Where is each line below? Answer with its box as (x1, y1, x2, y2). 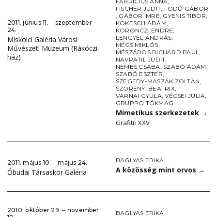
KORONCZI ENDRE (116, 27, 173, 34)
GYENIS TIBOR (163, 12, 206, 20)
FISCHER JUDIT (116, 5, 161, 13)
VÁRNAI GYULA (116, 92, 162, 100)
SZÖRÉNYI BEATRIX (116, 85, 175, 93)
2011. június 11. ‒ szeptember (7, 19, 92, 27)
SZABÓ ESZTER (116, 70, 163, 78)
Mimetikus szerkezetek (116, 108, 201, 118)
